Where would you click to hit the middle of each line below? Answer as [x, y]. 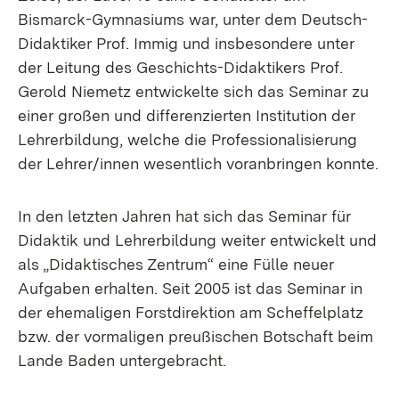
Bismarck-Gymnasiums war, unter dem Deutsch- [193, 19]
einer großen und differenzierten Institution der [187, 115]
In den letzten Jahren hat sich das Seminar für [184, 216]
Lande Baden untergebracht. [122, 360]
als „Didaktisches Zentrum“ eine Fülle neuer [176, 264]
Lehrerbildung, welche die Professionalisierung [187, 139]
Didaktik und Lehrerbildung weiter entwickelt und [197, 240]
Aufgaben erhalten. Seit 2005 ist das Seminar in [190, 288]
